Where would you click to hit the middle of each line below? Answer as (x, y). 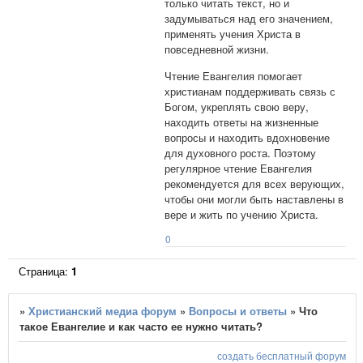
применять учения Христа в (233, 34)
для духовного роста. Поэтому (241, 152)
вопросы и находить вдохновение (248, 137)
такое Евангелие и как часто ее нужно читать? (141, 326)
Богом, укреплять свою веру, (237, 106)
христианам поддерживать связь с (250, 91)
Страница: (45, 271)
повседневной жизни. (217, 49)
